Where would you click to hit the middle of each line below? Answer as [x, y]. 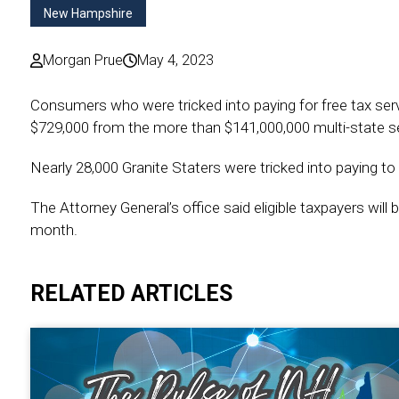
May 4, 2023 [175, 60]
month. [53, 229]
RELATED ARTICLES [131, 293]
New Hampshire [88, 13]
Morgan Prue [82, 60]
